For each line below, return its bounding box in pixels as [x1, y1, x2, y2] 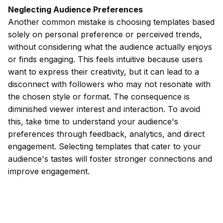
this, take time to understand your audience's [8, 116, 178, 126]
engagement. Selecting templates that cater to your [8, 141, 201, 151]
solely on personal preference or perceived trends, [8, 29, 202, 39]
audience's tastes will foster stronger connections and [8, 154, 212, 164]
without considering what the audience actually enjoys [8, 42, 212, 52]
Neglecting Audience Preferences [8, 4, 143, 14]
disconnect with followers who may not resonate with [8, 79, 211, 89]
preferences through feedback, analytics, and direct [8, 129, 205, 139]
